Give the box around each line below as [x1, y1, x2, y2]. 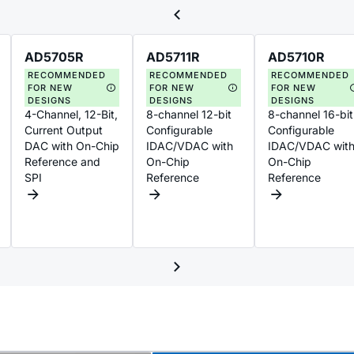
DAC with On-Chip [24, 138, 119, 153]
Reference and [24, 154, 100, 168]
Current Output [24, 122, 103, 137]
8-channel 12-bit [146, 107, 232, 121]
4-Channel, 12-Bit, [24, 107, 118, 121]
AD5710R [268, 48, 325, 65]
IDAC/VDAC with [146, 138, 233, 153]
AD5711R [146, 48, 200, 65]
